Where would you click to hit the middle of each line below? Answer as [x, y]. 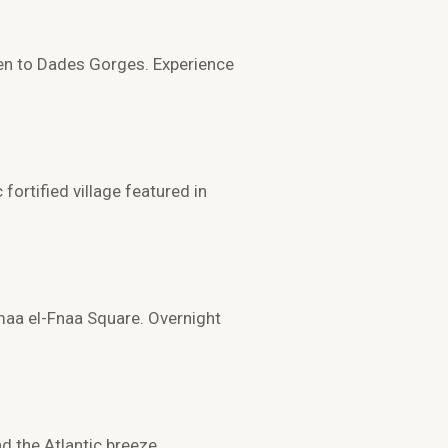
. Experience [189, 64]
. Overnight [180, 318]
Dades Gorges [91, 64]
